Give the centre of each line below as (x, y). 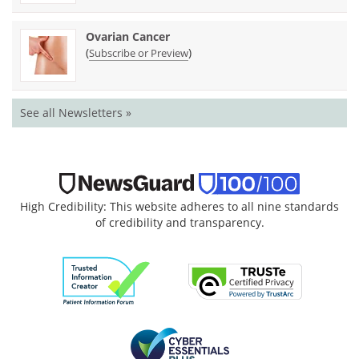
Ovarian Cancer (128, 37)
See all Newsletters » (76, 113)
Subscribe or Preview (139, 53)
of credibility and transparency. (179, 223)
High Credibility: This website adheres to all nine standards (179, 207)
